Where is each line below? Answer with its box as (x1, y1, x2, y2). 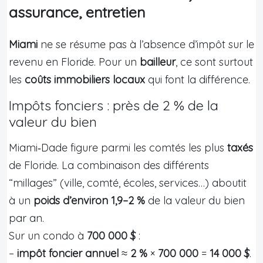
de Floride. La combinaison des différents (9, 158, 209, 172)
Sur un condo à (9, 228, 87, 242)
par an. (9, 211, 44, 225)
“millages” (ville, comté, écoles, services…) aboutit (9, 176, 247, 190)
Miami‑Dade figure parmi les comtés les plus (9, 140, 227, 154)
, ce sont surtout (176, 55, 253, 69)
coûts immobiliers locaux (25, 72, 145, 86)
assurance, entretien (9, 2, 145, 21)
